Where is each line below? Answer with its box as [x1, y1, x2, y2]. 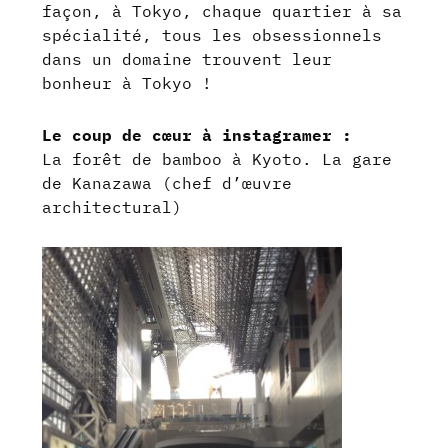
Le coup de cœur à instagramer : [42, 124, 353, 145]
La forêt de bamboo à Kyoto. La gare [42, 148, 393, 169]
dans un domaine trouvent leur [42, 48, 333, 69]
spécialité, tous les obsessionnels [42, 24, 383, 45]
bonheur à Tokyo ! [42, 72, 213, 93]
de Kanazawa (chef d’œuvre [42, 172, 293, 193]
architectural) [42, 196, 183, 217]
